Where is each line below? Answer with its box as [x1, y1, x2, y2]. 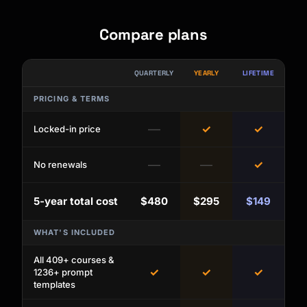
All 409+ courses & [34, 254, 114, 266]
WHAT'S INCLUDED [34, 228, 116, 238]
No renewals [34, 159, 87, 171]
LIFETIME [242, 69, 275, 78]
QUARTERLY [134, 69, 174, 78]
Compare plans [99, 25, 208, 45]
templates [34, 279, 75, 291]
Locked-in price [34, 123, 101, 135]
